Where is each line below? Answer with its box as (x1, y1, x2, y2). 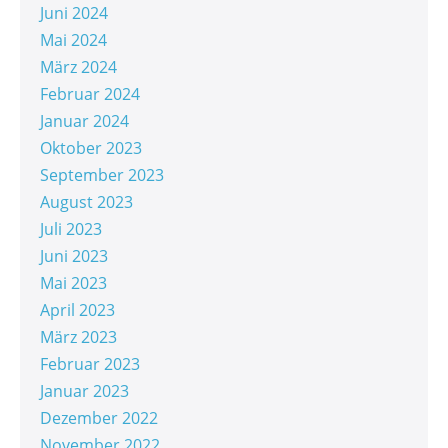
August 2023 (40, 191, 133, 214)
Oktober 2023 (40, 137, 142, 160)
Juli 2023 (40, 218, 102, 241)
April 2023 (40, 299, 115, 322)
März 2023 (40, 326, 117, 349)
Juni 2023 (40, 245, 108, 268)
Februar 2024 (40, 83, 140, 106)
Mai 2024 (40, 29, 107, 52)
